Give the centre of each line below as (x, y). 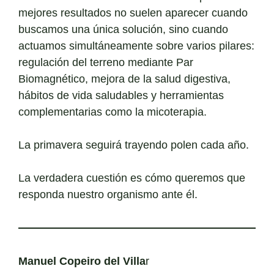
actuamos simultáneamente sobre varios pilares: (136, 46)
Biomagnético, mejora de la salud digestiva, (124, 79)
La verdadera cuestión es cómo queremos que (132, 178)
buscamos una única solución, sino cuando (123, 30)
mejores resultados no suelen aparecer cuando (133, 13)
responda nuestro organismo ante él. (108, 195)
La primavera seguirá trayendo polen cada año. (134, 145)
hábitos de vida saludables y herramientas (121, 96)
